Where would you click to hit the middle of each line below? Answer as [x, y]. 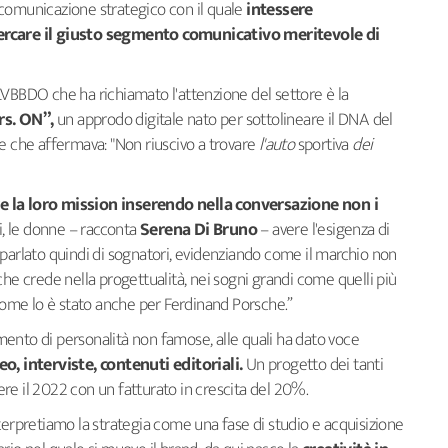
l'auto [276, 144]
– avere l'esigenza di [323, 229]
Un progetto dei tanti [313, 364]
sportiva [323, 144]
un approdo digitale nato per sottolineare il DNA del [225, 119]
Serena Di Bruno [199, 229]
